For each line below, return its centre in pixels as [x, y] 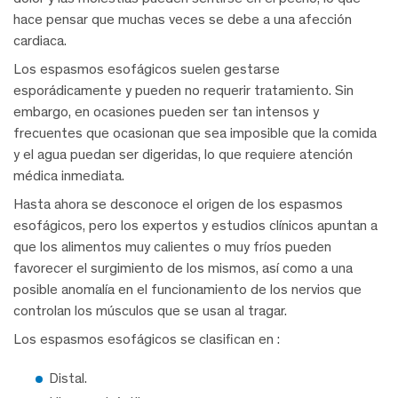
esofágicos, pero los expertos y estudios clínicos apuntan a [195, 226]
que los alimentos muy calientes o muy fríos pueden [172, 247]
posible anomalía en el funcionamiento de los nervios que [187, 290]
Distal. [68, 378]
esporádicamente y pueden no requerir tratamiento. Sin [183, 91]
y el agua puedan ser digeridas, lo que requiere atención [183, 155]
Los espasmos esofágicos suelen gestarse [147, 69]
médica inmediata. [69, 176]
